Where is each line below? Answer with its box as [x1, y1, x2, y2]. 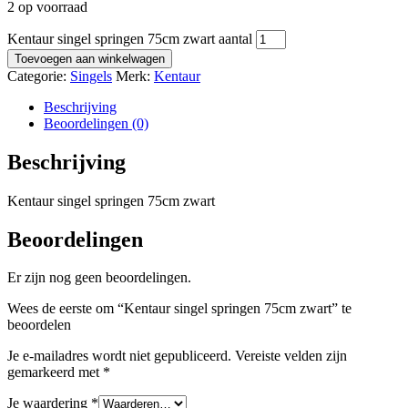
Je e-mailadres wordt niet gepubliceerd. [7, 348, 231, 364]
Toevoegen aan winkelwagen [15, 51, 165, 66]
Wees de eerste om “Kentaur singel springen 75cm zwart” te [7, 301, 352, 317]
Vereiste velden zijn [235, 348, 347, 364]
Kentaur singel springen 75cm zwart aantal [7, 30, 252, 46]
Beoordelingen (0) [44, 115, 148, 131]
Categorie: [7, 67, 70, 84]
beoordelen [7, 317, 71, 333]
